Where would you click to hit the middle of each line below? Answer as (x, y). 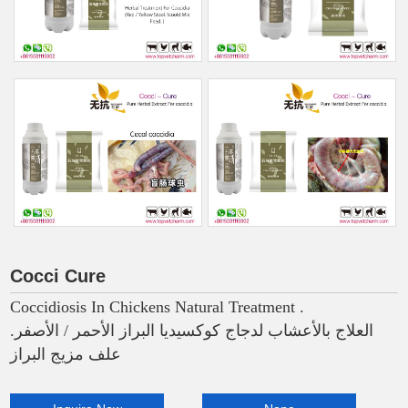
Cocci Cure (58, 275)
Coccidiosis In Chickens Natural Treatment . (158, 306)
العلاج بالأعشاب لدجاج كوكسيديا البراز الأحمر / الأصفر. (192, 330)
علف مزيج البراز (66, 354)
